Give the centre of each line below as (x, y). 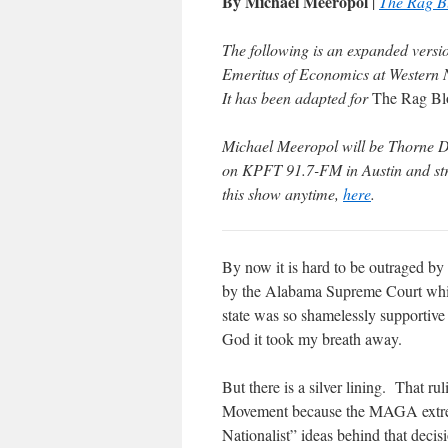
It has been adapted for (297, 98)
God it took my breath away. (312, 339)
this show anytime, (282, 194)
